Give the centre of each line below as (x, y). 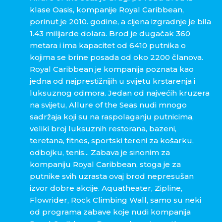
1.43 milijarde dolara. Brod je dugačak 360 (110, 34)
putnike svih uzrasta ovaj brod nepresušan (112, 176)
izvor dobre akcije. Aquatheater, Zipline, (106, 188)
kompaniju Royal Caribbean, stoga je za (105, 165)
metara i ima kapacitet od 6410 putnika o (108, 46)
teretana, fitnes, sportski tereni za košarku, (112, 141)
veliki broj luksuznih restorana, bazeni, (103, 129)
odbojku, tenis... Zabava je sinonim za (100, 153)
